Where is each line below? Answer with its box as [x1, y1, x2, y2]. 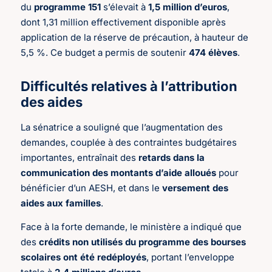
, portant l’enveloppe [146, 251, 235, 263]
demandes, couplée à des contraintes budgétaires [21, 136, 237, 148]
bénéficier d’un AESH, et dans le [21, 182, 163, 194]
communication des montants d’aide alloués [21, 166, 217, 178]
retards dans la [138, 151, 205, 163]
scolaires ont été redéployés [21, 251, 147, 263]
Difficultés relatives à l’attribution [21, 78, 238, 94]
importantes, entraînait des [21, 151, 139, 163]
